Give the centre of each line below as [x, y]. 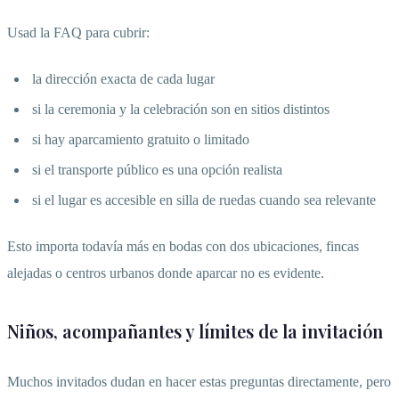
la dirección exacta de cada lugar [123, 79]
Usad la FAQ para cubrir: [78, 33]
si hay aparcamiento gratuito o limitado [141, 140]
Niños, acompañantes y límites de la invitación [195, 331]
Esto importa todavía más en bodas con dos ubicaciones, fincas [183, 247]
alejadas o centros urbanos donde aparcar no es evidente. [166, 273]
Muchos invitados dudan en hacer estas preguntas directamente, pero [199, 382]
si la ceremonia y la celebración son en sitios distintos [181, 110]
